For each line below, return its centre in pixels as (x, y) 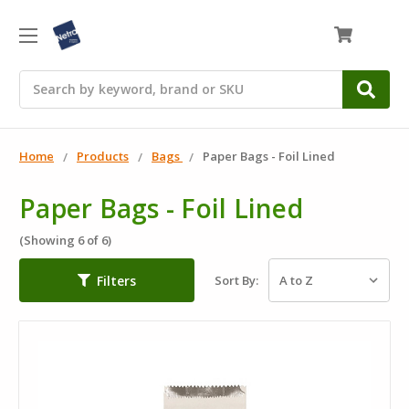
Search (41, 79)
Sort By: (236, 281)
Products (103, 156)
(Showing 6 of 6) (65, 240)
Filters (116, 280)
